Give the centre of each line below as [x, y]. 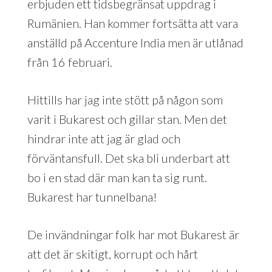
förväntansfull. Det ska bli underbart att [128, 158]
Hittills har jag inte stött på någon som [125, 99]
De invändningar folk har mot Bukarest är [133, 234]
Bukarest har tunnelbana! [92, 196]
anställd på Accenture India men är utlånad [135, 42]
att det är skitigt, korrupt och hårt [112, 253]
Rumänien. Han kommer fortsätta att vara [132, 23]
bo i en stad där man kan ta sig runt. [117, 177]
